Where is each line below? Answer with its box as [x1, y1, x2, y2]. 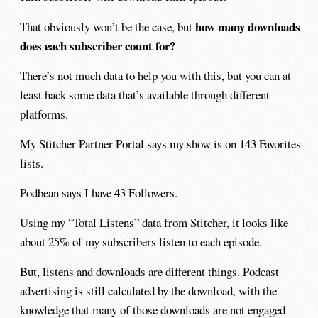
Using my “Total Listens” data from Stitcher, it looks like [20, 214, 289, 231]
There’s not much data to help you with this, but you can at [20, 67, 292, 84]
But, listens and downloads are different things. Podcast [20, 263, 280, 280]
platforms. [20, 105, 69, 122]
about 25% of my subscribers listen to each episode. [20, 234, 263, 251]
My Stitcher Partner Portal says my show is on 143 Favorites [20, 135, 302, 152]
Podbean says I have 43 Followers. [20, 185, 178, 202]
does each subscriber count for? [20, 36, 176, 55]
